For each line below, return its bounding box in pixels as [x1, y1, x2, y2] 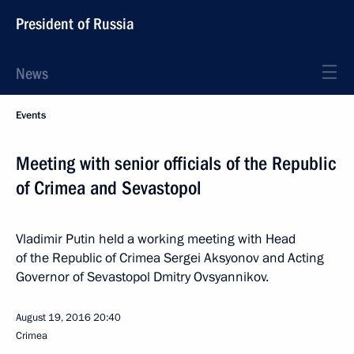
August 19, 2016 [16, 311, 91, 325]
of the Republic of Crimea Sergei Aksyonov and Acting [16, 249, 324, 267]
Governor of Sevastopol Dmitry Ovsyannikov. [16, 268, 269, 286]
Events [16, 108, 46, 122]
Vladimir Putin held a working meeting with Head [16, 230, 296, 248]
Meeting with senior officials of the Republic [16, 153, 336, 175]
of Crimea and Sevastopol [16, 177, 201, 199]
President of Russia [16, 14, 134, 33]
